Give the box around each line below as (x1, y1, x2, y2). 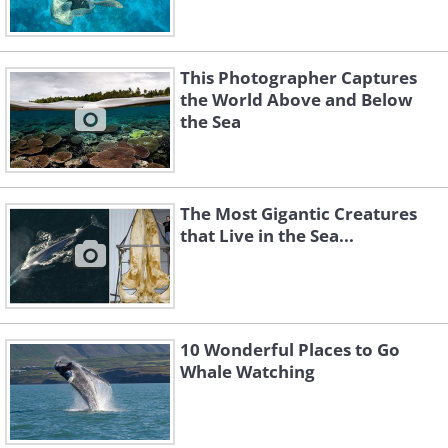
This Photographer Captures (180, 66, 417, 89)
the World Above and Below (180, 88, 413, 111)
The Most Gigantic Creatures (180, 202, 417, 225)
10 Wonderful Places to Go (180, 338, 400, 361)
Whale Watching (180, 360, 315, 383)
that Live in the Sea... (180, 224, 354, 247)
